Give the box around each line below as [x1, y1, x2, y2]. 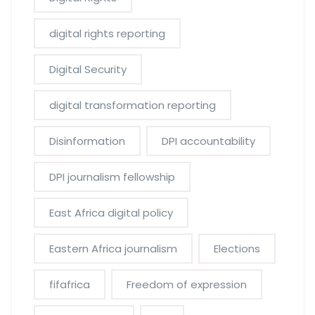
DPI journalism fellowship [49, 169, 175, 185]
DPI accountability [162, 134, 255, 149]
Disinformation [49, 134, 125, 149]
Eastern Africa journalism [49, 241, 177, 257]
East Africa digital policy [49, 205, 173, 221]
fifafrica [49, 277, 90, 292]
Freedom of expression [127, 277, 247, 292]
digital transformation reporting [49, 98, 216, 113]
